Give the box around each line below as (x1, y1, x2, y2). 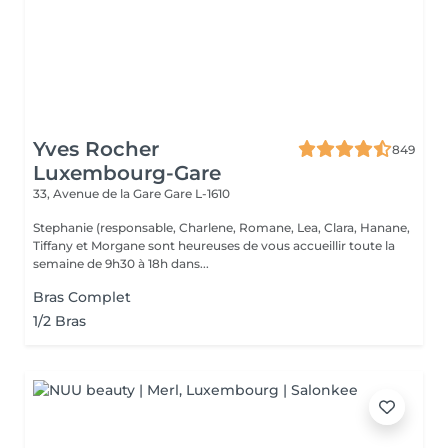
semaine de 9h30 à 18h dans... (33, 256, 209, 271)
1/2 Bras (33, 312, 86, 330)
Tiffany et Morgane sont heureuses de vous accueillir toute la (33, 238, 395, 253)
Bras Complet (33, 288, 131, 306)
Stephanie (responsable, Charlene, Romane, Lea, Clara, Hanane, (33, 220, 410, 235)
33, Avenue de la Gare (33, 186, 164, 201)
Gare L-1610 (164, 186, 230, 201)
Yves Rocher (33, 137, 159, 161)
